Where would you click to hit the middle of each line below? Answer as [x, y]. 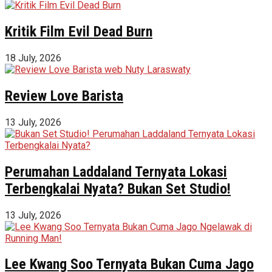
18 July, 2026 [33, 58]
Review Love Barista [64, 96]
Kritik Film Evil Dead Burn [79, 32]
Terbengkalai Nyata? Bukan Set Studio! [118, 189]
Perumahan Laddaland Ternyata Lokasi [116, 172]
